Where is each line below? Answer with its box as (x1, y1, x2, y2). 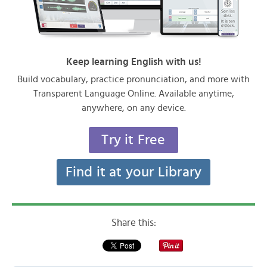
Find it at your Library (65, 165, 202, 179)
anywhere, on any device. (81, 103, 186, 113)
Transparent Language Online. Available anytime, (33, 89, 234, 98)
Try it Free (101, 133, 166, 147)
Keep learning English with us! (66, 57, 201, 67)
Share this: (111, 218, 156, 228)
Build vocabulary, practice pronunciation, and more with (17, 74, 250, 84)
